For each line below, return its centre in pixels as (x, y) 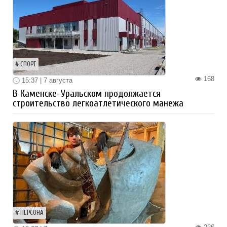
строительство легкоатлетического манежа (98, 104)
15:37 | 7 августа (46, 80)
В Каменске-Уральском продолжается (87, 94)
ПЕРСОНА (32, 213)
